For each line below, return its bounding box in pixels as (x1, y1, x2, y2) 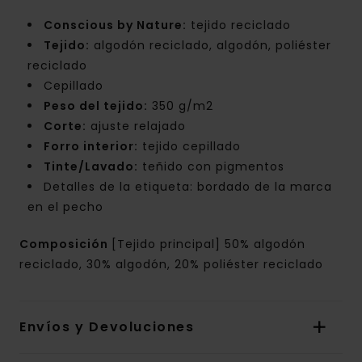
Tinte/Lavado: (44, 158, 138, 175)
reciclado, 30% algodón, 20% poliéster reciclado (19, 255, 323, 272)
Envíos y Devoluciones (19, 317, 195, 336)
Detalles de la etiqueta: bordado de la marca (44, 178, 332, 195)
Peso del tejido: (44, 97, 148, 114)
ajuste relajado (86, 117, 186, 134)
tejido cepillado (138, 137, 241, 154)
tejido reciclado (187, 16, 291, 33)
